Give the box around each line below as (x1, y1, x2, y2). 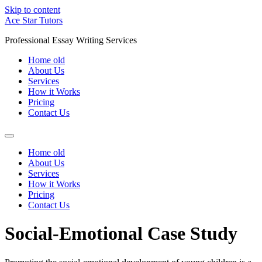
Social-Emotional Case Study (5, 223, 237, 244)
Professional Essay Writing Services (5, 35, 137, 45)
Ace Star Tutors (5, 15, 63, 25)
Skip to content (5, 5, 60, 15)
